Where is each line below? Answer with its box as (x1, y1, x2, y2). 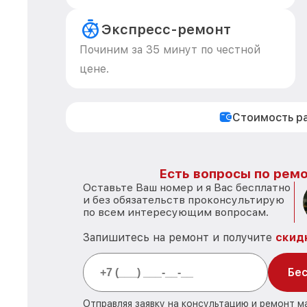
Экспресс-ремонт (101, 21, 231, 38)
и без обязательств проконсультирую (83, 193, 284, 206)
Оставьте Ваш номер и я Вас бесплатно (83, 181, 291, 194)
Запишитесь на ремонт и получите (83, 231, 275, 244)
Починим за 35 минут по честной (79, 43, 260, 56)
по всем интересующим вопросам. (83, 206, 269, 219)
